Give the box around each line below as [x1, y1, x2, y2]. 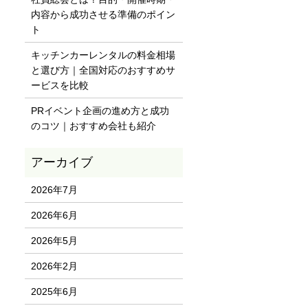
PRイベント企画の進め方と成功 [31, 104, 170, 116]
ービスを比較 [31, 79, 89, 91]
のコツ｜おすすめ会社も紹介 [31, 120, 157, 131]
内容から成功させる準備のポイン [31, 8, 176, 20]
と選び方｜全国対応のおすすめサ [31, 64, 176, 76]
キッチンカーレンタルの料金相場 [31, 49, 176, 60]
